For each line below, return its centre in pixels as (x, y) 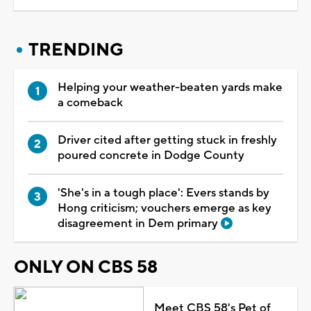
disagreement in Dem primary (139, 223)
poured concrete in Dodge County (151, 155)
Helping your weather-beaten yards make (170, 87)
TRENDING (76, 50)
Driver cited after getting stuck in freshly (167, 140)
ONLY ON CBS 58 (86, 267)
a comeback (90, 102)
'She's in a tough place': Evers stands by (163, 193)
